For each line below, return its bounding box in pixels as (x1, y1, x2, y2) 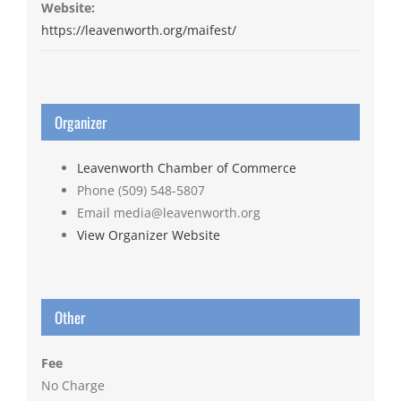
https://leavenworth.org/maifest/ (40, 21, 236, 39)
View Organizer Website (76, 226, 220, 244)
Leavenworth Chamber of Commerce (76, 159, 296, 177)
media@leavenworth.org (113, 204, 260, 222)
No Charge (40, 377, 105, 395)
